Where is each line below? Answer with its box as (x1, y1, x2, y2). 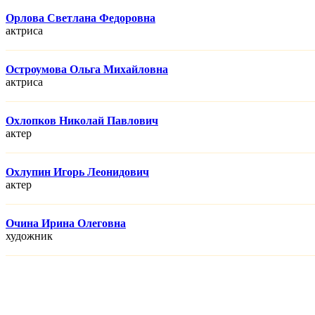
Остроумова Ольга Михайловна (6, 63, 168, 76)
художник (6, 230, 53, 243)
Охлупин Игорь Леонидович (6, 166, 149, 179)
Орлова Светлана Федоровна (6, 12, 155, 25)
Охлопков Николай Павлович (6, 115, 158, 127)
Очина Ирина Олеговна (6, 217, 126, 230)
